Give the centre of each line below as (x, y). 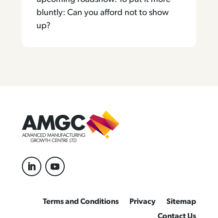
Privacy (143, 202)
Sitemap (182, 202)
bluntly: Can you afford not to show (102, 13)
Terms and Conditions (81, 202)
